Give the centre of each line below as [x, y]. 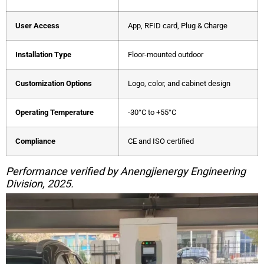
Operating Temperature [55, 112]
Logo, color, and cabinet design [179, 83]
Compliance [35, 141]
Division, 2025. [40, 183]
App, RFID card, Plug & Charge [178, 25]
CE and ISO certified [161, 141]
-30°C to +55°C [152, 112]
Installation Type [43, 54]
